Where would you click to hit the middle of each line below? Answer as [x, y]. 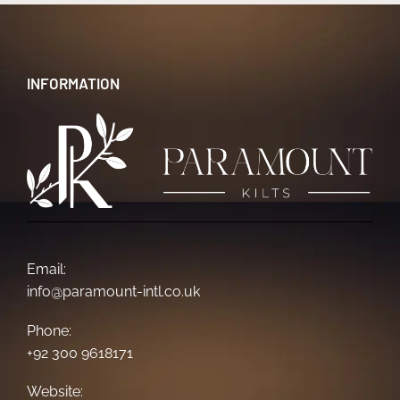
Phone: [49, 330]
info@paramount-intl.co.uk [113, 292]
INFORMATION [73, 83]
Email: [46, 270]
